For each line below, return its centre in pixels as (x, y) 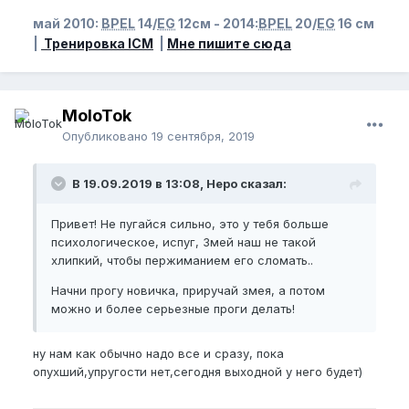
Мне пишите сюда (229, 44)
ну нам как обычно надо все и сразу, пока (158, 354)
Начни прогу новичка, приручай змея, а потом (188, 291)
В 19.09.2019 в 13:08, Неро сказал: (179, 184)
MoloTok (97, 116)
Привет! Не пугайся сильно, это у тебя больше (190, 224)
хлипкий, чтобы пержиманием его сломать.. (182, 261)
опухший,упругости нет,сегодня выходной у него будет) (198, 372)
